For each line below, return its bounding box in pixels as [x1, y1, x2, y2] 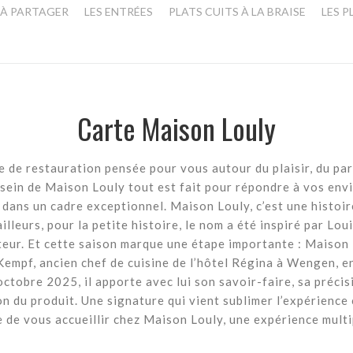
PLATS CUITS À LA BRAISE [169, 5, 306, 19]
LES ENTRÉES [84, 5, 153, 19]
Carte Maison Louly [77, 107, 276, 150]
